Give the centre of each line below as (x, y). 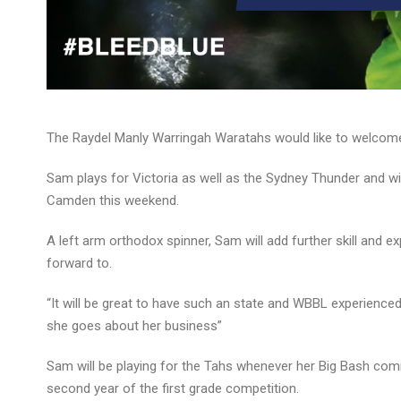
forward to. (79, 263)
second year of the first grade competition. (173, 388)
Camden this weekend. (113, 200)
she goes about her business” (134, 325)
